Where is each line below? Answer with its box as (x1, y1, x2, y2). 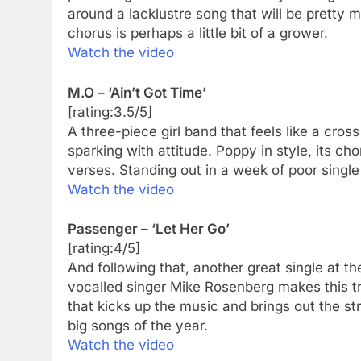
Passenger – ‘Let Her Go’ (68, 221, 230, 238)
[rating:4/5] (68, 240, 140, 257)
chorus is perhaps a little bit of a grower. (68, 25, 328, 42)
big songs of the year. (68, 317, 208, 334)
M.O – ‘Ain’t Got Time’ (68, 84, 206, 101)
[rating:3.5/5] (68, 103, 152, 120)
